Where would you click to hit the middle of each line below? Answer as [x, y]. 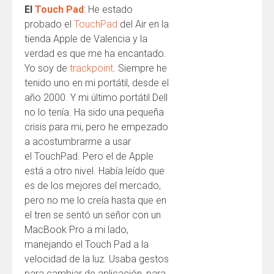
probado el [49, 24]
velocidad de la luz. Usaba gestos [97, 259]
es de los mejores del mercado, [93, 186]
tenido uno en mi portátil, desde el [97, 83]
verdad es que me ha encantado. [95, 54]
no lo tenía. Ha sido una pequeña [94, 112]
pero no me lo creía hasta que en [95, 200]
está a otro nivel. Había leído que [94, 171]
